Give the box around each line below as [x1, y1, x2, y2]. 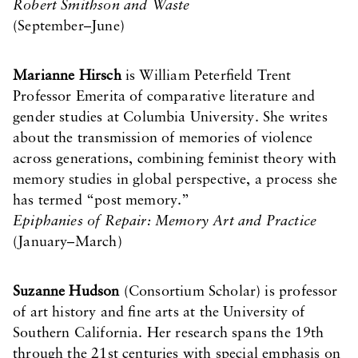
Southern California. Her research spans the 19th [13, 326, 324, 341]
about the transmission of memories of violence [13, 131, 313, 146]
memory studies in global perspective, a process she [13, 173, 338, 188]
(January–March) [13, 235, 122, 250]
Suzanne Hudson [13, 284, 120, 300]
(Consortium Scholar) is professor [119, 284, 338, 300]
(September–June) [13, 19, 125, 34]
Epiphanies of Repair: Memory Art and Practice [13, 214, 317, 229]
